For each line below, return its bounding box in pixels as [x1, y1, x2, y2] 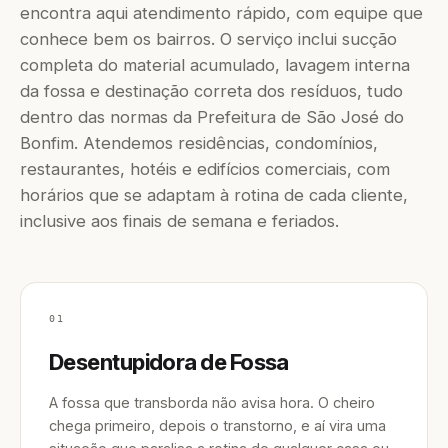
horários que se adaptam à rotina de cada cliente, [20, 185, 408, 205]
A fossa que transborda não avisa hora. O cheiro [49, 394, 375, 411]
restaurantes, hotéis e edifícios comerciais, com [20, 159, 390, 179]
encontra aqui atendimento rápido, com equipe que [20, 3, 423, 23]
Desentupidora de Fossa [49, 349, 289, 375]
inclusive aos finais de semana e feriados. [20, 211, 339, 231]
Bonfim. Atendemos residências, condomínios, [20, 133, 378, 153]
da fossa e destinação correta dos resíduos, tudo [20, 81, 403, 101]
